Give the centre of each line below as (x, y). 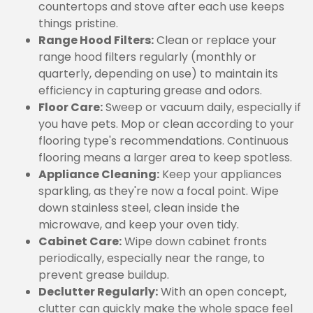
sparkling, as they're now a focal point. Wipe (159, 191)
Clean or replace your (215, 40)
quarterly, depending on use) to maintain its (158, 74)
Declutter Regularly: (98, 292)
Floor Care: (71, 107)
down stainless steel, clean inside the (139, 208)
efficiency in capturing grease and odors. (150, 90)
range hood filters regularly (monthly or (147, 57)
